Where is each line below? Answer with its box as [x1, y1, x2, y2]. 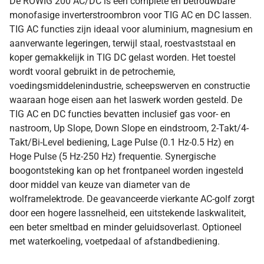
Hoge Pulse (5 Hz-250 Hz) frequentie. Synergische [9, 150, 216, 162]
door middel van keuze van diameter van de [9, 179, 190, 190]
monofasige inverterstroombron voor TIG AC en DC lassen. [9, 9, 252, 21]
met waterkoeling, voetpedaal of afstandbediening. [9, 235, 220, 247]
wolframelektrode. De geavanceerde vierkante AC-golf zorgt [9, 193, 255, 204]
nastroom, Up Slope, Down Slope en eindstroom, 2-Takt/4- [9, 122, 249, 134]
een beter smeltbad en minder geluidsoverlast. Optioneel [9, 221, 242, 233]
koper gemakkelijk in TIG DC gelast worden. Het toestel [9, 51, 236, 63]
